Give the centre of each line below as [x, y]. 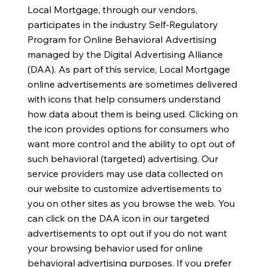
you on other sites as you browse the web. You [131, 203]
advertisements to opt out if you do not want [127, 233]
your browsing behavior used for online [115, 248]
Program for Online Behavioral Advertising [122, 39]
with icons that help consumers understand [124, 99]
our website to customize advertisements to [124, 188]
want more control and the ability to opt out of [131, 143]
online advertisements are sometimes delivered [132, 84]
